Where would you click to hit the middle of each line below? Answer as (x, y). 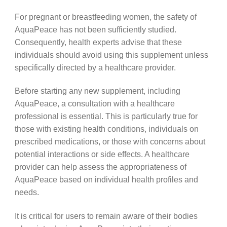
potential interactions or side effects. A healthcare (102, 154)
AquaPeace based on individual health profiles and (106, 180)
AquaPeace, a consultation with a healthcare (94, 104)
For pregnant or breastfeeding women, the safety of (105, 16)
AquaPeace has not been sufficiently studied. (95, 29)
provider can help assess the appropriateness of (100, 167)
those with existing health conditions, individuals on (106, 129)
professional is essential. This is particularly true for (106, 116)
